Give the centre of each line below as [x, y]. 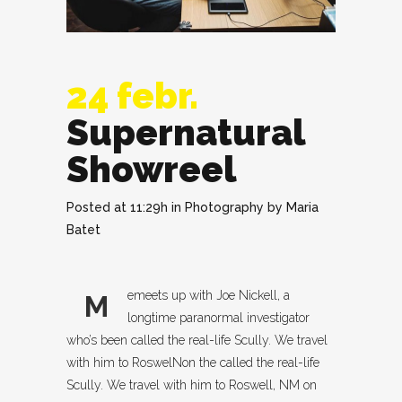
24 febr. [132, 96]
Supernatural [186, 133]
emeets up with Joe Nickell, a [209, 296]
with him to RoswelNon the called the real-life [193, 363]
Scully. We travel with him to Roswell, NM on [192, 385]
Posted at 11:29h [117, 208]
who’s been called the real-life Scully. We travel [197, 341]
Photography [224, 208]
